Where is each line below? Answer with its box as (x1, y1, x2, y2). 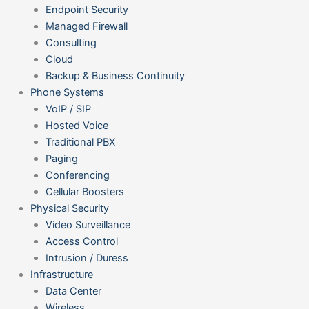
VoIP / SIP (45, 103, 91, 116)
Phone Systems (30, 86, 104, 99)
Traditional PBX (45, 136, 115, 149)
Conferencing (45, 169, 110, 182)
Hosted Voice (45, 119, 108, 132)
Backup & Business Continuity (45, 70, 185, 83)
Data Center (45, 285, 101, 298)
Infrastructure (30, 268, 93, 281)
